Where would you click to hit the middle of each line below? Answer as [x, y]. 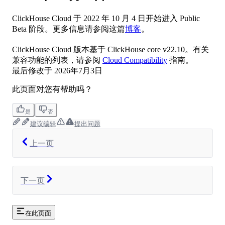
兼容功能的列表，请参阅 [57, 60]
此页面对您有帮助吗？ [52, 89]
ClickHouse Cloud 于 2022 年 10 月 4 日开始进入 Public [106, 19]
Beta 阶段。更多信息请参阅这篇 [69, 29]
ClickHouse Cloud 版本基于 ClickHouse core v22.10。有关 [110, 50]
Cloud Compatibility [135, 60]
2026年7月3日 [78, 71]
